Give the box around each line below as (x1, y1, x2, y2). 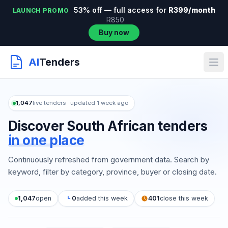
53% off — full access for (72, 6, 169, 14)
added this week (76, 194, 128, 202)
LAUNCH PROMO (12, 7, 69, 14)
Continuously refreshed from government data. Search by (8, 155, 209, 164)
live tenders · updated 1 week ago (33, 99, 128, 106)
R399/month (168, 6, 216, 14)
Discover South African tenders (8, 118, 208, 134)
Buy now (99, 28, 129, 37)
